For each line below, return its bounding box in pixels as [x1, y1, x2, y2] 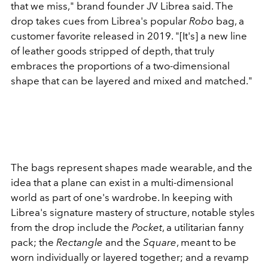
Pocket [129, 221, 162, 233]
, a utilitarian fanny [162, 221, 243, 233]
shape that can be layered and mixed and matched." [11, 74, 252, 87]
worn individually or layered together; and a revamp [11, 251, 249, 263]
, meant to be [176, 236, 236, 248]
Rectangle [56, 236, 103, 248]
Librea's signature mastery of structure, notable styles [11, 206, 255, 218]
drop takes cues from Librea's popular [11, 14, 189, 27]
